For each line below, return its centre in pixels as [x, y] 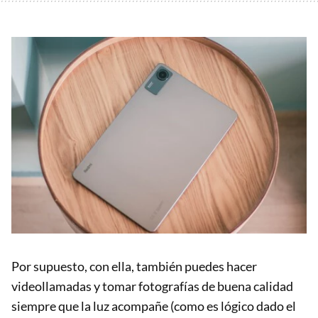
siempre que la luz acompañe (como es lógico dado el [154, 306]
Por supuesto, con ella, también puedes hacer [134, 267]
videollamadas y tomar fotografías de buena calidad [152, 286]
